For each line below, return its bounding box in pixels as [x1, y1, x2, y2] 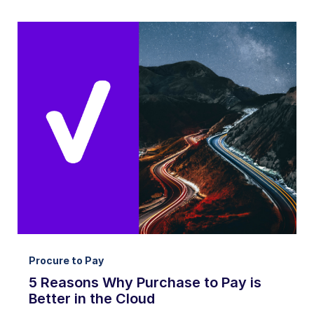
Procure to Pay [29, 254, 104, 266]
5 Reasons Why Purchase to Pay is [29, 273, 261, 291]
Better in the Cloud [29, 289, 155, 307]
